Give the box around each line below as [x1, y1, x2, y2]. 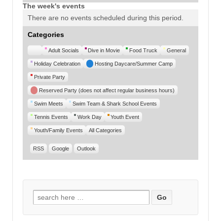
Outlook [77, 145, 96, 151]
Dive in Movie [88, 47, 120, 53]
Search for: [33, 191, 70, 200]
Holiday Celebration [34, 60, 80, 67]
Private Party [34, 74, 65, 80]
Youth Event [110, 113, 140, 120]
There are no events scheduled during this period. [28, 13, 184, 22]
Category [38, 53, 61, 59]
